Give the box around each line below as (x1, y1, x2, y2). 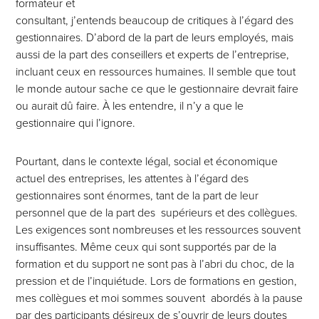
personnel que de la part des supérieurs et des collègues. (16, 206, 298, 220)
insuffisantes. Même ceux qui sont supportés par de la (16, 240, 277, 254)
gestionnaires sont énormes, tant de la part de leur (16, 189, 259, 203)
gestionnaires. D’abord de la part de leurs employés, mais (16, 31, 294, 45)
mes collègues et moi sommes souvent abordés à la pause (16, 291, 303, 305)
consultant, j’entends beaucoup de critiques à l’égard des (16, 14, 294, 28)
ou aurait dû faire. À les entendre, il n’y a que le (16, 99, 244, 113)
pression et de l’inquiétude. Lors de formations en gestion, (16, 274, 298, 288)
